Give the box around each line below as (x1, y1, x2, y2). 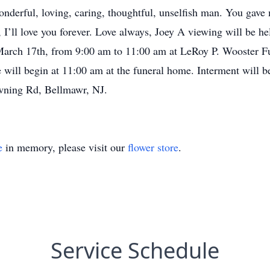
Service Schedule (51, 236, 219, 265)
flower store (128, 140, 178, 154)
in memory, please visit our (2, 140, 128, 154)
